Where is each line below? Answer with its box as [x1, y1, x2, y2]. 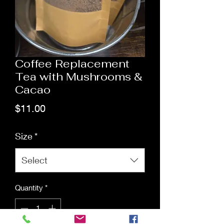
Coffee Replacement [15, 56, 129, 70]
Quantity [15, 183, 43, 192]
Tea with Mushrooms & [15, 69, 142, 83]
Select [21, 154, 47, 165]
